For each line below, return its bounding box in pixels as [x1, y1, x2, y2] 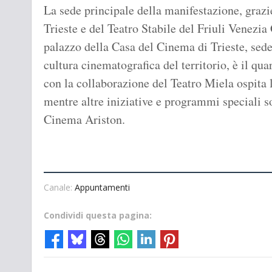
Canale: [44, 182, 75, 194]
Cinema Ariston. [44, 111, 125, 128]
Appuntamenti [75, 182, 130, 194]
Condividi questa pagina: [44, 209, 152, 222]
